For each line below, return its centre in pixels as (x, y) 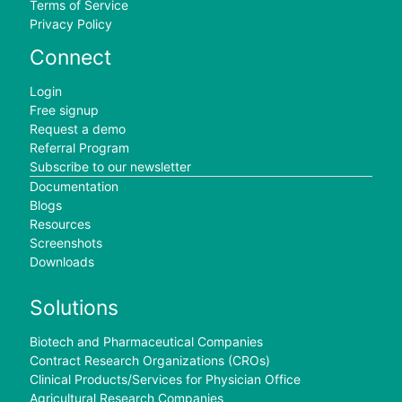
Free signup (64, 110)
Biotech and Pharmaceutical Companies (146, 342)
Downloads (61, 262)
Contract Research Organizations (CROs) (149, 361)
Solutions (74, 308)
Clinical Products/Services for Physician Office (165, 380)
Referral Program (79, 148)
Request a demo (77, 129)
